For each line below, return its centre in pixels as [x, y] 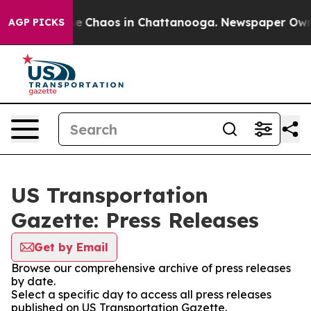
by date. [33, 281]
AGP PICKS [36, 22]
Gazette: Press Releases [135, 220]
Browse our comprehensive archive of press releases [151, 268]
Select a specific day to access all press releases [141, 294]
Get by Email [71, 247]
